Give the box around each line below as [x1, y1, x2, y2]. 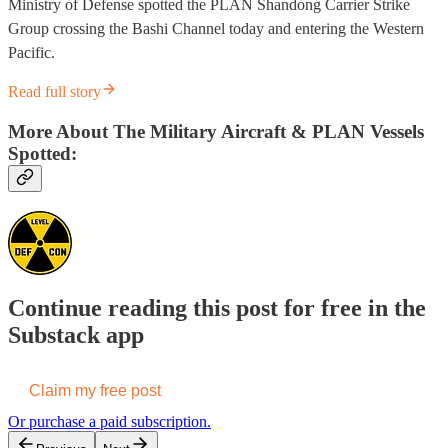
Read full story [8, 83, 101, 101]
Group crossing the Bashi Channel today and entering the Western [8, 20, 424, 38]
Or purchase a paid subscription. [8, 412, 211, 430]
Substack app [8, 321, 144, 348]
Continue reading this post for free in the [8, 294, 426, 321]
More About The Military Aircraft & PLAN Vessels [8, 121, 424, 143]
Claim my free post [29, 381, 161, 399]
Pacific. [8, 44, 55, 62]
